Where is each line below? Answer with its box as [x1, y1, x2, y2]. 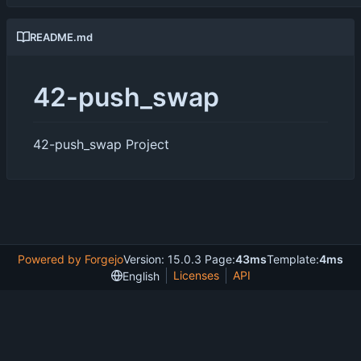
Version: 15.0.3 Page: [123, 252, 235, 266]
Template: [267, 252, 319, 266]
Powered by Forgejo [18, 252, 123, 266]
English [122, 268, 160, 283]
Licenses [172, 268, 219, 282]
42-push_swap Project [33, 135, 169, 152]
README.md [30, 30, 93, 44]
